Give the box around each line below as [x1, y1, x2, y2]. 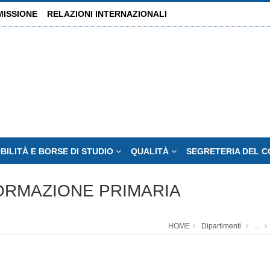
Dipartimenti [201, 222, 241, 230]
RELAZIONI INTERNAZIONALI [47, 9, 167, 19]
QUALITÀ [131, 146, 171, 156]
